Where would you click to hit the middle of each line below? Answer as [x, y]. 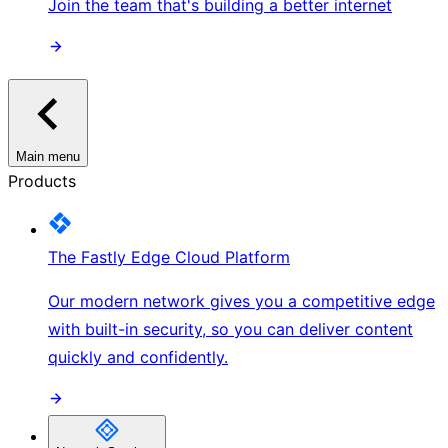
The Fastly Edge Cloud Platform [169, 256]
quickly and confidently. [138, 356]
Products [42, 180]
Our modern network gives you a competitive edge [241, 300]
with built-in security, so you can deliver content [230, 328]
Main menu [48, 156]
